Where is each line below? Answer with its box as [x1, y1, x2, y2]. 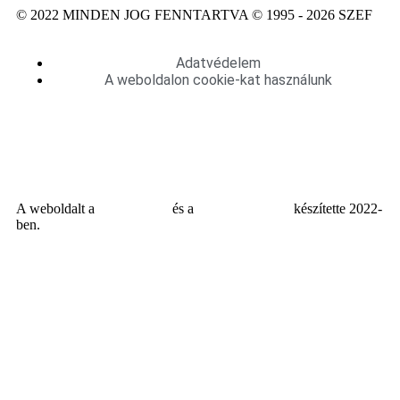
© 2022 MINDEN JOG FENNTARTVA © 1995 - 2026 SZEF [16, 7, 372, 23]
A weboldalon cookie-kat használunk [104, 71, 332, 89]
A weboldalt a [16, 201, 98, 217]
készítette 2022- [290, 201, 382, 217]
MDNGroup [98, 201, 169, 217]
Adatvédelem [175, 54, 261, 72]
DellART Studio [197, 201, 290, 217]
